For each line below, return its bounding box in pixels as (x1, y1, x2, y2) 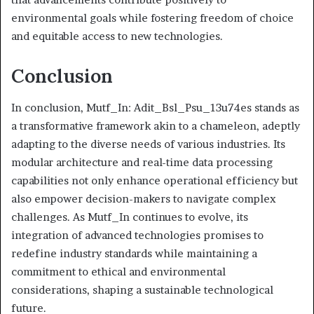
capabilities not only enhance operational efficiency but (11, 173, 298, 187)
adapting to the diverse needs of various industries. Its (11, 137, 285, 151)
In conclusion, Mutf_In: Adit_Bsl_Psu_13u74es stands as (11, 100, 299, 114)
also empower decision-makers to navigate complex (11, 191, 276, 205)
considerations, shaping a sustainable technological (11, 282, 273, 296)
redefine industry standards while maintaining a (11, 246, 257, 260)
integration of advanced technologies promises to (11, 228, 264, 242)
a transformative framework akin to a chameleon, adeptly (11, 118, 300, 132)
